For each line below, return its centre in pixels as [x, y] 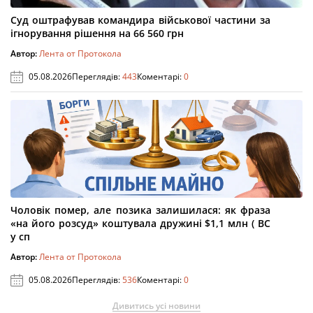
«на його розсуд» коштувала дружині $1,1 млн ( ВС [140, 223]
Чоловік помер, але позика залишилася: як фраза [140, 210]
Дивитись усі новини [156, 306]
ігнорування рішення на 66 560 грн [97, 33]
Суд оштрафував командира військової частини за [140, 20]
